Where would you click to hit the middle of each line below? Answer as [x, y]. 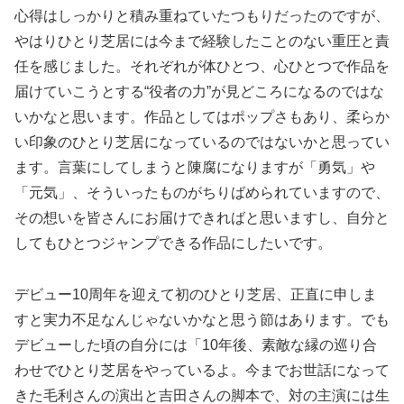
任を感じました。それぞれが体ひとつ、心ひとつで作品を [202, 67]
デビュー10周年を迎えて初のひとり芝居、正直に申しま [196, 295]
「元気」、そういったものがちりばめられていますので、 [202, 193]
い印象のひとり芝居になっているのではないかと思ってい [202, 142]
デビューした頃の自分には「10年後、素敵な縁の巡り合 [196, 345]
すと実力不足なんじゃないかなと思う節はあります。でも [202, 320]
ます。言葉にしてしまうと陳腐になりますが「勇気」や [195, 168]
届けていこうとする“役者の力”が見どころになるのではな [199, 92]
